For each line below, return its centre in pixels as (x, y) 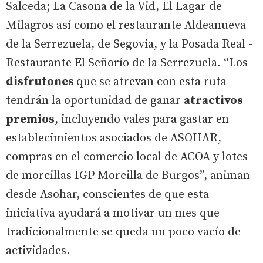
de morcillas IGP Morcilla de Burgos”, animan (128, 176)
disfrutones (41, 82)
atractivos (213, 100)
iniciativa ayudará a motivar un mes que (113, 213)
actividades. (38, 251)
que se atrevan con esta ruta (151, 82)
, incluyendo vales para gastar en (142, 119)
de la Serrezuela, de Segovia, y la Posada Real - (129, 44)
